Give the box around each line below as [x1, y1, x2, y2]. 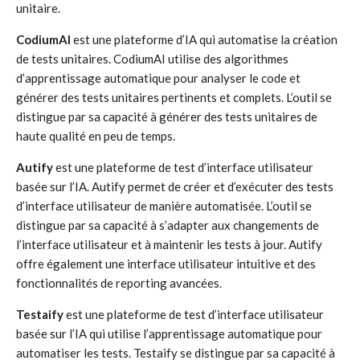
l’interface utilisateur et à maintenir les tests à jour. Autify [16, 237, 322, 252]
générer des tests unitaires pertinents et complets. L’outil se [16, 90, 332, 104]
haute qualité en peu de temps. [16, 129, 175, 143]
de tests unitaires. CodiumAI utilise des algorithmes [16, 51, 288, 66]
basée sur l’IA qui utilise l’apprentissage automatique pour [16, 326, 322, 341]
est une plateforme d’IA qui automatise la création [71, 32, 337, 47]
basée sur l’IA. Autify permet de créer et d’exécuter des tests [16, 179, 333, 194]
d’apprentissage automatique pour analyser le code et [16, 71, 301, 85]
